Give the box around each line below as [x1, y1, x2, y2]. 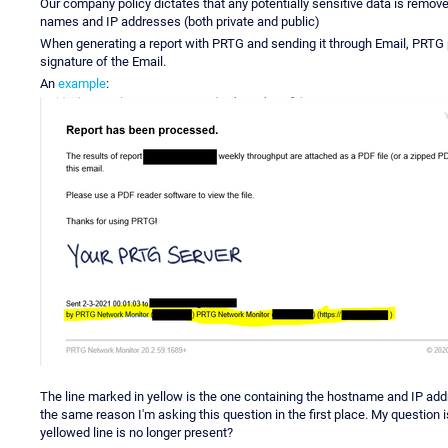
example [58, 75, 106, 91]
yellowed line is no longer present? [40, 424, 233, 440]
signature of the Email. [40, 53, 166, 69]
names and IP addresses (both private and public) [40, 13, 320, 29]
